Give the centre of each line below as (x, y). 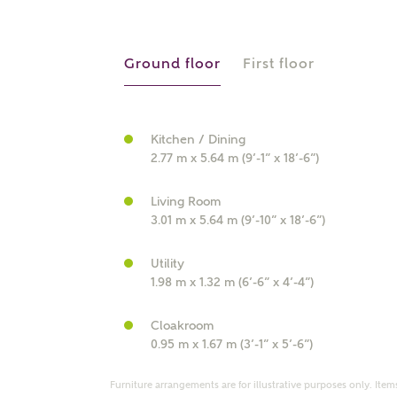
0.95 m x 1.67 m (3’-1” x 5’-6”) (232, 344)
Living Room (186, 201)
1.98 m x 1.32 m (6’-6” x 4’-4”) (232, 282)
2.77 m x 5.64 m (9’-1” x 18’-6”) (235, 158)
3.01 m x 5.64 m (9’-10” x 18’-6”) (238, 220)
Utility (167, 263)
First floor (279, 63)
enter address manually (195, 264)
